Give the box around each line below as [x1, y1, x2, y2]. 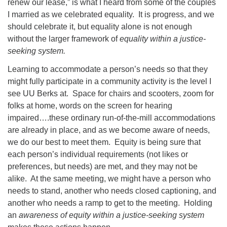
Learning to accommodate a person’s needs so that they [8, 65, 208, 73]
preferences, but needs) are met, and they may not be [8, 162, 198, 171]
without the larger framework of [8, 34, 120, 43]
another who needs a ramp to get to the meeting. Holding [8, 199, 212, 207]
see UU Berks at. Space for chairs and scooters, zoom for [8, 89, 214, 98]
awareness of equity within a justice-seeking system [19, 211, 204, 219]
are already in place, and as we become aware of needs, [8, 126, 210, 134]
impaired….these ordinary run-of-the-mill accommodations [8, 113, 215, 122]
